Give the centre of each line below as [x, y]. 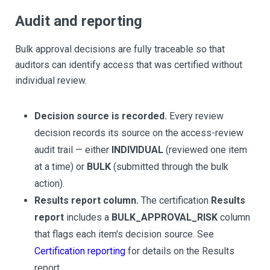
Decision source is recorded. [101, 116]
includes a [88, 217]
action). [49, 184]
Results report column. [86, 200]
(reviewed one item [205, 150]
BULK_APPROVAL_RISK [165, 217]
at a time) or [61, 167]
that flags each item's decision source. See [124, 234]
